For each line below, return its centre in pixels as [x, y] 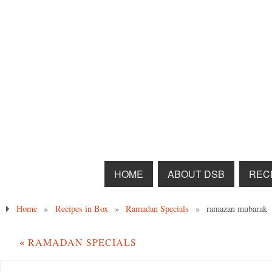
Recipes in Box [81, 209]
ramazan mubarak [237, 209]
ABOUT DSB [196, 174]
